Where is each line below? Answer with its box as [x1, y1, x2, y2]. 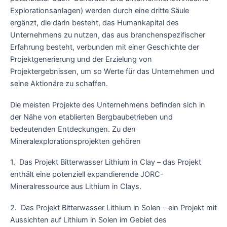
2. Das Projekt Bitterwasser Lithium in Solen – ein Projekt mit [10, 203, 217, 212]
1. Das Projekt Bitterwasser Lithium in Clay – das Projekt [10, 158, 201, 167]
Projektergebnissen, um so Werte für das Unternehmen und [10, 67, 214, 77]
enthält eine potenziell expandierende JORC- [10, 170, 164, 179]
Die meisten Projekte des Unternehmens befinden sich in [10, 100, 205, 109]
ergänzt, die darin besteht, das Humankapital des [10, 18, 179, 28]
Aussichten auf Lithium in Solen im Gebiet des [10, 215, 167, 224]
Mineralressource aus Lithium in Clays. [10, 182, 141, 192]
